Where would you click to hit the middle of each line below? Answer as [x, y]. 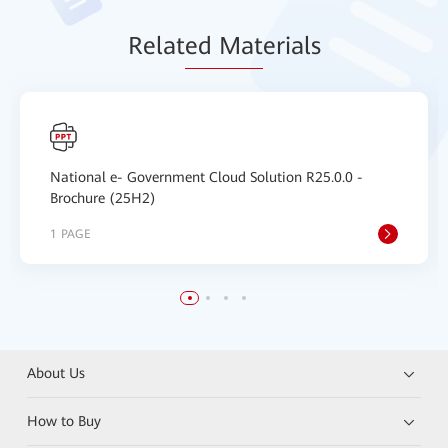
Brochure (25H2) [103, 198]
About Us [56, 373]
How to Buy [64, 421]
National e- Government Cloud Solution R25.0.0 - [206, 177]
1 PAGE [70, 234]
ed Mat [223, 46]
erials [291, 46]
